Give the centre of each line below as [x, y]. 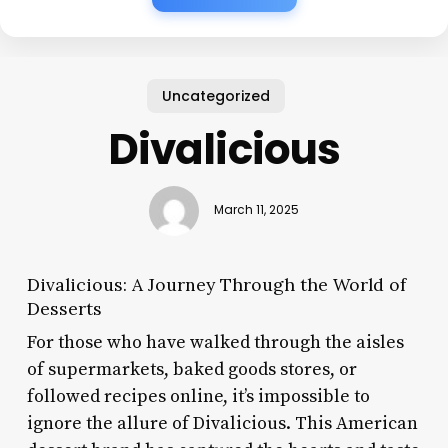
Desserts [64, 308]
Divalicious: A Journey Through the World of [216, 284]
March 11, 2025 [256, 210]
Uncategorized [216, 95]
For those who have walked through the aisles [215, 342]
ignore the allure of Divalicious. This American [222, 423]
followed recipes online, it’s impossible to [198, 396]
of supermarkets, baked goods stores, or [191, 369]
